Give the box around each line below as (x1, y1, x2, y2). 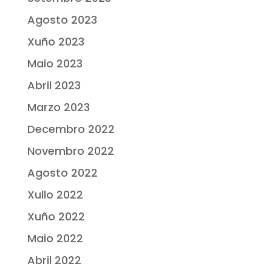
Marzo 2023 (27, 100, 90, 115)
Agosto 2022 (27, 165, 98, 181)
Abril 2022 (27, 253, 81, 268)
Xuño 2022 (27, 209, 85, 225)
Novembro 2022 (27, 143, 114, 159)
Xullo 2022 (27, 187, 83, 203)
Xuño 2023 (27, 34, 84, 50)
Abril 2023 (27, 78, 81, 93)
